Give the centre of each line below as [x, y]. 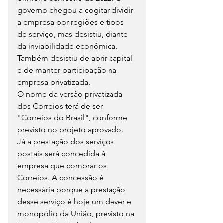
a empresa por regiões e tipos [72, 22]
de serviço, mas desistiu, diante [74, 34]
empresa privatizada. [54, 82]
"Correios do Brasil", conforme [73, 117]
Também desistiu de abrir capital [76, 58]
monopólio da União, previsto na [77, 213]
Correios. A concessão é [61, 177]
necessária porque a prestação [72, 189]
